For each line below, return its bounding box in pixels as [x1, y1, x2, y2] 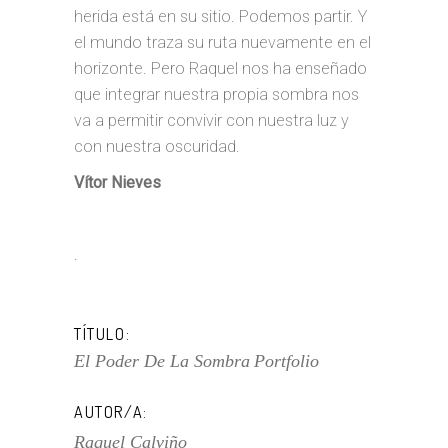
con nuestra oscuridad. [74, 137, 240, 156]
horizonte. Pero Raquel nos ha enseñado [74, 59, 367, 78]
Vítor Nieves [74, 173, 161, 192]
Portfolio [254, 351, 319, 371]
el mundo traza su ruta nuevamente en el [74, 33, 371, 52]
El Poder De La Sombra [74, 351, 250, 371]
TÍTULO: [74, 324, 131, 344]
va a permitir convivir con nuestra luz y [74, 111, 349, 130]
